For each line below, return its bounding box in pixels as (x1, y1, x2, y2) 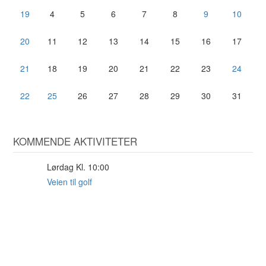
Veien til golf (47, 175, 93, 188)
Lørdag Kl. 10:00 (47, 160, 110, 173)
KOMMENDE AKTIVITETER (13, 134, 138, 148)
